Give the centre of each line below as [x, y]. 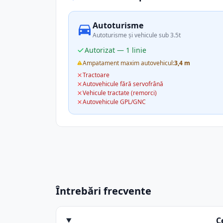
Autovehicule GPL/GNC [114, 102]
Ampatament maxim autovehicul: [128, 63]
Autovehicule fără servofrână [123, 84]
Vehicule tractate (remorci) [120, 93]
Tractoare [96, 75]
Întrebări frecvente [104, 191]
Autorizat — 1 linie [115, 50]
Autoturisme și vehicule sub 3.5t [137, 35]
